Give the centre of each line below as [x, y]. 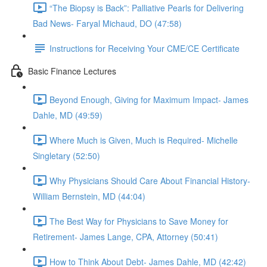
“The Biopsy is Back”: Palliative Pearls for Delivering [147, 7]
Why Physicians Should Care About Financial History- [150, 180]
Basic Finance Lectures [72, 71]
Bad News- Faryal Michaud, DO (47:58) [107, 23]
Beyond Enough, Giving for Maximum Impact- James [149, 99]
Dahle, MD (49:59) [68, 115]
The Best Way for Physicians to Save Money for [139, 221]
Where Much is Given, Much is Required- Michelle [144, 140]
